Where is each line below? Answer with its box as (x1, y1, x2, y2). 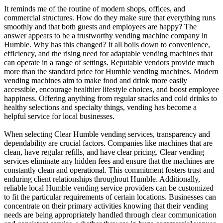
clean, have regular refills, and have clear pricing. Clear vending (4, 147, 204, 156)
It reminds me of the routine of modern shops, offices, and (4, 4, 185, 13)
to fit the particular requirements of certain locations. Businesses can (4, 192, 216, 201)
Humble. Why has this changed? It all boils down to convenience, (4, 40, 210, 49)
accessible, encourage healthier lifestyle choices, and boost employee (4, 85, 219, 94)
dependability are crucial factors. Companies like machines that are (4, 138, 213, 147)
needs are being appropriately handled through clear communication (4, 210, 217, 219)
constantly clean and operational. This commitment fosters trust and (4, 165, 215, 174)
